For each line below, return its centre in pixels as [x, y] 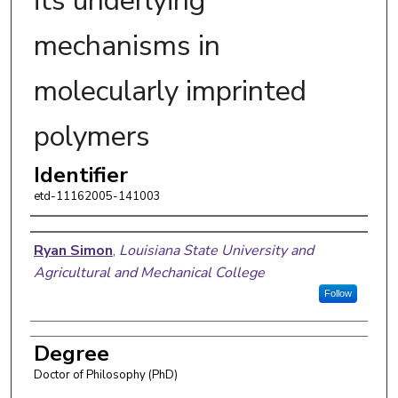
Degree [71, 353]
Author [66, 234]
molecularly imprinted [170, 91]
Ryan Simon [73, 250]
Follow [338, 293]
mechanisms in [127, 45]
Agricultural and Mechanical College [149, 272]
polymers [92, 136]
